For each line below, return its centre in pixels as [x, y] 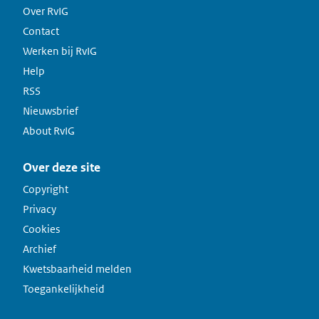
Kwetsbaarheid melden [77, 269]
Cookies [41, 229]
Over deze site [62, 167]
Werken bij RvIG [60, 51]
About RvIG [49, 131]
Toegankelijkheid [64, 289]
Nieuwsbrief [51, 111]
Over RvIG [46, 11]
